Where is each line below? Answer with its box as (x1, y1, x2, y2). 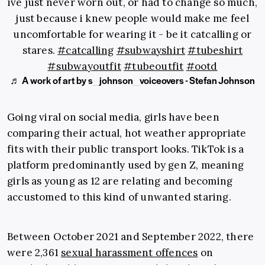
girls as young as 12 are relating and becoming (7, 174, 233, 188)
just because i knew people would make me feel (15, 12, 250, 25)
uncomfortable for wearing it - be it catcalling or (13, 28, 252, 41)
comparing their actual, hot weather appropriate (7, 127, 247, 140)
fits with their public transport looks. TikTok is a (7, 143, 244, 156)
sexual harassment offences (61, 246, 198, 260)
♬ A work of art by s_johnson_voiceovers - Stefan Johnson (10, 73, 255, 88)
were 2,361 (7, 246, 62, 260)
